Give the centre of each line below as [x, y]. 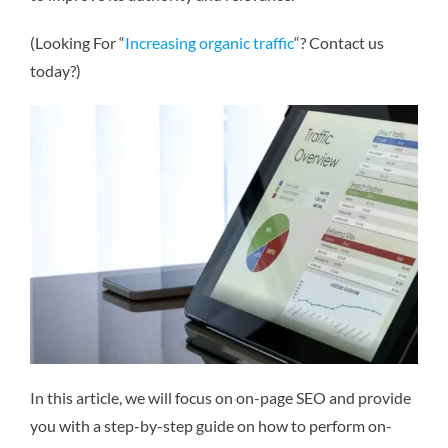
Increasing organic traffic [209, 43]
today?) [55, 71]
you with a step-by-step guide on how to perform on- [211, 425]
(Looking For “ [77, 43]
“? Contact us [339, 43]
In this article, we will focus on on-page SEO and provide [220, 397]
